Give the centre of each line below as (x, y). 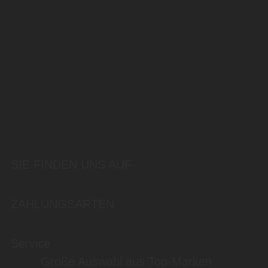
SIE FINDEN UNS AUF (71, 165)
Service (31, 244)
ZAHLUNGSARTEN (63, 204)
